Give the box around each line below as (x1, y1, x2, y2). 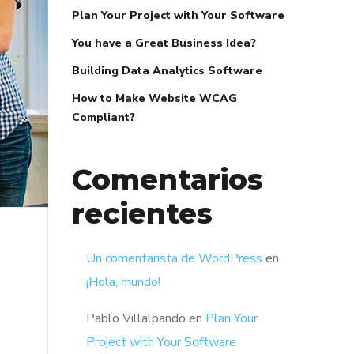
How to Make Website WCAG (72, 91, 237, 106)
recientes (72, 196, 213, 231)
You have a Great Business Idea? (72, 36, 256, 51)
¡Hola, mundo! (86, 273, 160, 291)
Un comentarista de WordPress (86, 250, 262, 267)
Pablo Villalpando (86, 310, 186, 327)
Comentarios (72, 162, 263, 197)
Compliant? (72, 110, 135, 125)
